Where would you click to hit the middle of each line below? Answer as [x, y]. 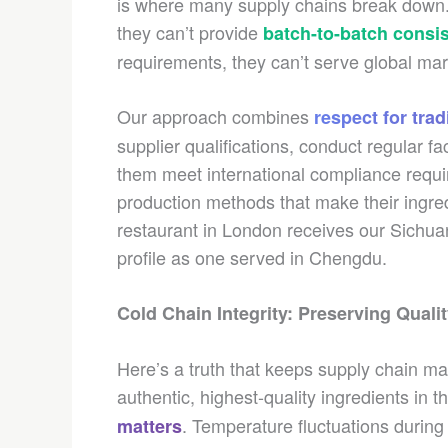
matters [149, 426]
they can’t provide [190, 32]
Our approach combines [215, 116]
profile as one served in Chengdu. [252, 257]
